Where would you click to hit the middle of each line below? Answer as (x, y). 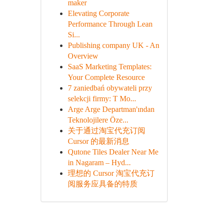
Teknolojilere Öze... (98, 120)
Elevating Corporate (98, 13)
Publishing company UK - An (113, 45)
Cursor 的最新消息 (98, 141)
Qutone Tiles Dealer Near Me (113, 152)
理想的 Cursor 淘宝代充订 (111, 173)
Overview (83, 56)
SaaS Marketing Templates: (109, 67)
